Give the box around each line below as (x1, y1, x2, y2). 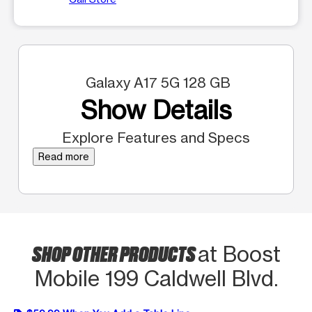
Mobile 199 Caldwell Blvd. (34, 265, 278, 291)
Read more (38, 150, 89, 162)
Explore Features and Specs (62, 128, 250, 146)
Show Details (80, 94, 232, 125)
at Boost (197, 241, 281, 267)
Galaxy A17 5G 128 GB (81, 73, 231, 91)
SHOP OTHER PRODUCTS (31, 239, 198, 266)
